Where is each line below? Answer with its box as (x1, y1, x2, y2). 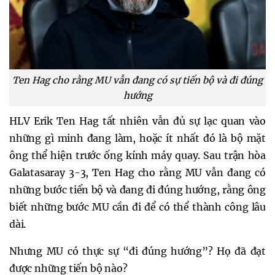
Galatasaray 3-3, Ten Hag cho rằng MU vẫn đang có (9, 166, 266, 179)
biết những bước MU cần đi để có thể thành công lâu (9, 200, 266, 213)
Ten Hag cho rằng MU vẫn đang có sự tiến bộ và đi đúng (12, 74, 263, 86)
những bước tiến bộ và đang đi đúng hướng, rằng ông (9, 183, 266, 196)
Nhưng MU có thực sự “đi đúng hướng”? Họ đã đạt (9, 244, 266, 257)
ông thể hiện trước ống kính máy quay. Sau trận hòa (9, 149, 266, 161)
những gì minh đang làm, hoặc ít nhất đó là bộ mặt (9, 131, 266, 144)
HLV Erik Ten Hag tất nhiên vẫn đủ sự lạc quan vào (9, 114, 266, 127)
